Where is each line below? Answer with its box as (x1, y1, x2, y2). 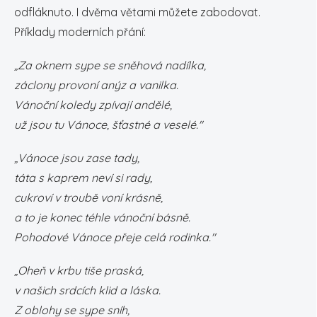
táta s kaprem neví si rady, (14, 171, 152, 185)
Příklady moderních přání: (14, 25, 146, 39)
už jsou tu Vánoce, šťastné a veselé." (14, 117, 202, 132)
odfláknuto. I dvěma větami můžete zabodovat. (14, 5, 260, 19)
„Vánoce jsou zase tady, (14, 151, 139, 165)
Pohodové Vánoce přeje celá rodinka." (14, 230, 215, 244)
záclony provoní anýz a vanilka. (14, 78, 178, 92)
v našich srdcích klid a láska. (14, 283, 161, 297)
